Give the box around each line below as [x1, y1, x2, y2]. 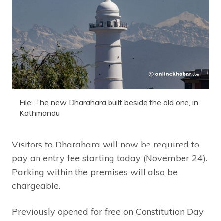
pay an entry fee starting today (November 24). [12, 152, 207, 164]
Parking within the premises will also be [12, 166, 178, 178]
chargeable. [12, 180, 60, 191]
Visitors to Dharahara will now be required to [12, 138, 199, 150]
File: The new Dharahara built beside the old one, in [19, 97, 198, 107]
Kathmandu [19, 108, 60, 118]
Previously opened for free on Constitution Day [12, 205, 204, 217]
